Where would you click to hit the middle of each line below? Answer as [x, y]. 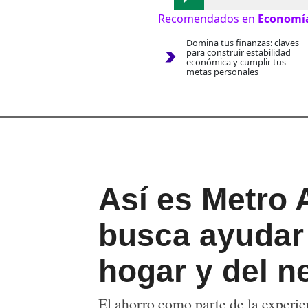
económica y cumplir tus [236, 62]
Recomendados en [208, 19]
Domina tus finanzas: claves [242, 43]
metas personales [222, 72]
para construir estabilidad [238, 53]
